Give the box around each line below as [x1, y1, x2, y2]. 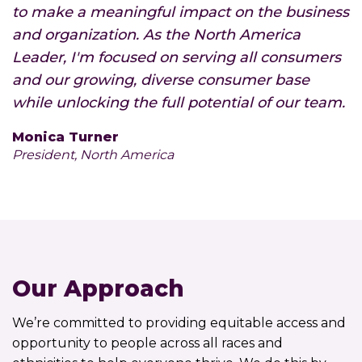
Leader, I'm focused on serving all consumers [12, 48, 341, 66]
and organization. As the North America [12, 25, 301, 44]
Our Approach [12, 274, 184, 302]
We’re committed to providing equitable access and [12, 314, 346, 330]
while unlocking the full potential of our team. [12, 93, 345, 112]
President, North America [12, 146, 174, 162]
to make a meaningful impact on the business [12, 2, 349, 21]
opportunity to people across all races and [12, 335, 283, 351]
